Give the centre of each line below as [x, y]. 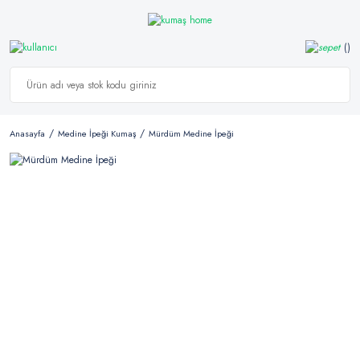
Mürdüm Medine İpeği [191, 134]
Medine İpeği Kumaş [97, 134]
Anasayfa [27, 134]
